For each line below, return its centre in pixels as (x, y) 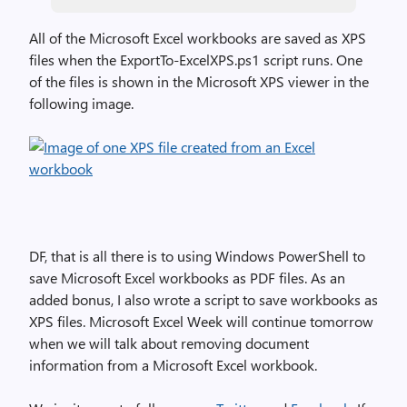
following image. (81, 103)
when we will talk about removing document (169, 343)
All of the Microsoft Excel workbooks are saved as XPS (198, 38)
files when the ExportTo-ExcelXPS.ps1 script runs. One (196, 60)
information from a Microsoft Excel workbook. (173, 365)
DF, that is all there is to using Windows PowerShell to (197, 256)
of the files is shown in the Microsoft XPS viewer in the (199, 81)
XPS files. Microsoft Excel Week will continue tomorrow (201, 321)
